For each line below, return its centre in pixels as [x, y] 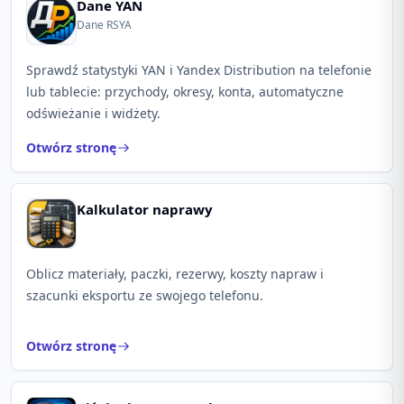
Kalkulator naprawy [145, 209]
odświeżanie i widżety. [93, 113]
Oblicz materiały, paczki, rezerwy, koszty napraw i [175, 274]
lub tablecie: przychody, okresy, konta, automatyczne [185, 92]
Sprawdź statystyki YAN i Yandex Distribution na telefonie [199, 70]
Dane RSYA [104, 25]
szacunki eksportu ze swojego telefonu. [145, 295]
